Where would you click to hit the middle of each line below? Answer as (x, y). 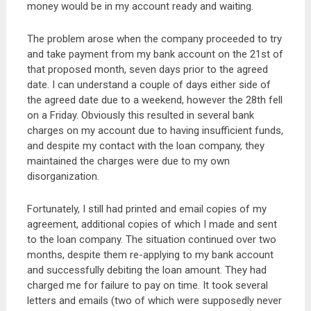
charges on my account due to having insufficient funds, (155, 131)
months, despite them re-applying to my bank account (150, 255)
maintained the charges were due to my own (128, 161)
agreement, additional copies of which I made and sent (152, 224)
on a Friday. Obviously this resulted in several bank (140, 115)
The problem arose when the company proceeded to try (154, 39)
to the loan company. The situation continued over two (151, 239)
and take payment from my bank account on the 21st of (155, 54)
